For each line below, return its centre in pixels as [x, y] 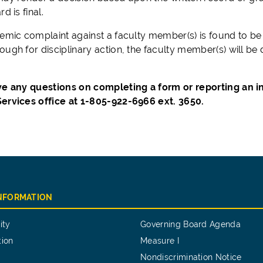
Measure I [160, 241]
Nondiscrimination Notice [191, 257]
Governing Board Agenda [191, 224]
